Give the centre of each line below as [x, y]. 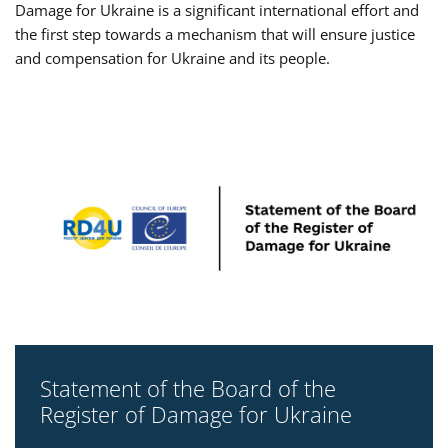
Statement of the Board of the [188, 387]
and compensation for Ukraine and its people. [172, 57]
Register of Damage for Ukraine [196, 413]
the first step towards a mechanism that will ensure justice [215, 33]
